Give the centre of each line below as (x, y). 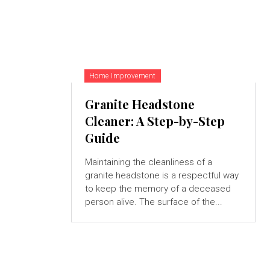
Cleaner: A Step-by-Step (155, 121)
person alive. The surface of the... (153, 202)
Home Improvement (122, 76)
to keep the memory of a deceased (158, 189)
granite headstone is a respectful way (162, 176)
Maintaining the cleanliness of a (148, 162)
